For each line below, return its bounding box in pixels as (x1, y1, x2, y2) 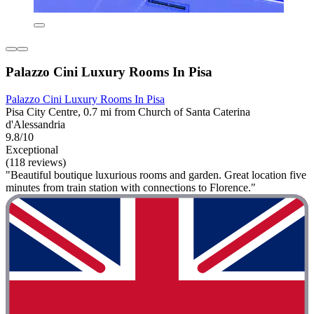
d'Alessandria (6, 118, 65, 131)
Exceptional (6, 144, 58, 156)
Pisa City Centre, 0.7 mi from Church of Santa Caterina (6, 106, 250, 118)
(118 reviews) (6, 156, 66, 169)
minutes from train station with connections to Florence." (6, 182, 256, 194)
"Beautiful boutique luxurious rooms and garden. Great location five (6, 169, 306, 182)
